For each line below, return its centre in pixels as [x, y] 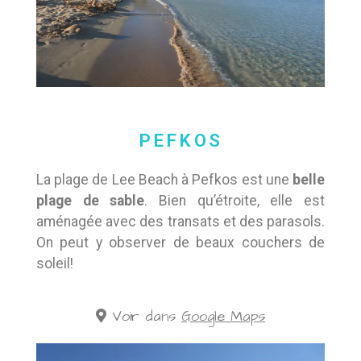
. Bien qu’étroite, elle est [235, 201]
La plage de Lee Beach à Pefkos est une [164, 180]
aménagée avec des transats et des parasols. [180, 222]
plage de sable [91, 201]
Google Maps [223, 317]
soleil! [56, 264]
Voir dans [141, 317]
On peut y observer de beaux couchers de [180, 243]
